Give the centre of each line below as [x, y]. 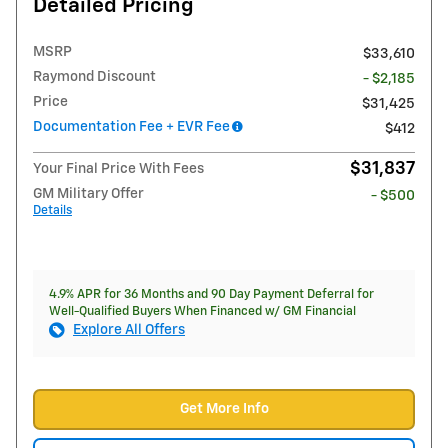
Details [52, 210]
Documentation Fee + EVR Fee [131, 126]
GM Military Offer [88, 193]
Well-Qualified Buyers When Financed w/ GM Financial [202, 311]
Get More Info [224, 408]
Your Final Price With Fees [118, 168]
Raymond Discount [94, 76]
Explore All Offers [129, 329]
